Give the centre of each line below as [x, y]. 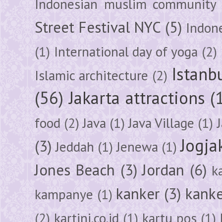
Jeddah [75, 146]
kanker [138, 194]
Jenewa [138, 146]
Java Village [162, 123]
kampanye [64, 194]
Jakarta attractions [137, 97]
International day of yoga [126, 51]
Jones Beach [75, 170]
